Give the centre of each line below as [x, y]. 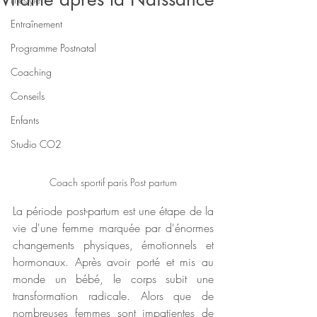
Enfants [25, 120]
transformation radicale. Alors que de [113, 295]
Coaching [31, 72]
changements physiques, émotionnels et [113, 244]
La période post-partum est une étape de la [113, 211]
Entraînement [36, 24]
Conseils [28, 96]
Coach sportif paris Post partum [113, 182]
